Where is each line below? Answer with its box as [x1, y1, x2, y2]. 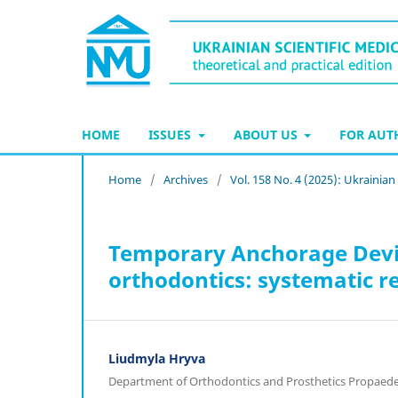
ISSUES [148, 125, 195, 143]
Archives [163, 171, 208, 187]
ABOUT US [233, 125, 301, 143]
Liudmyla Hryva [108, 349, 205, 367]
